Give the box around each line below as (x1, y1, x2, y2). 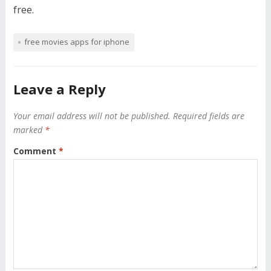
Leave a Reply (13, 80, 106, 98)
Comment (13, 145, 59, 157)
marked (13, 124, 45, 135)
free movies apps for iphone (24, 36, 129, 47)
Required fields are (172, 110, 244, 122)
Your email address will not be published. (13, 110, 171, 122)
